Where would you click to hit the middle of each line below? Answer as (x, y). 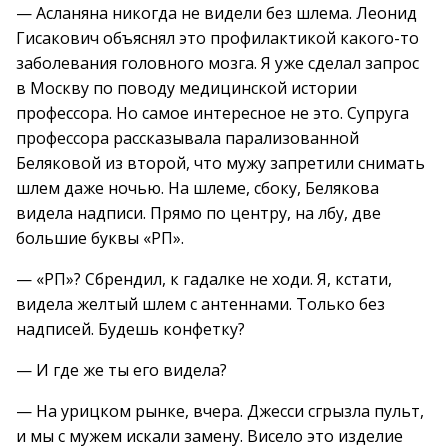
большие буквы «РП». (100, 238)
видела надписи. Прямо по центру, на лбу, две (198, 213)
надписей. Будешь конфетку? (130, 329)
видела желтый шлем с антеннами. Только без (200, 304)
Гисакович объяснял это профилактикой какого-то (217, 38)
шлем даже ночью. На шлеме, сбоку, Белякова (197, 188)
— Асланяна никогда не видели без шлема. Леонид (216, 13)
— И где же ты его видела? (121, 370)
